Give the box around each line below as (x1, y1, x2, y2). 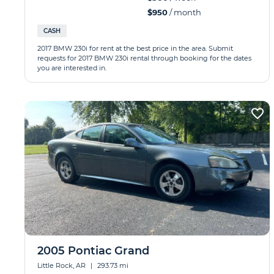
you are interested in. (37, 64, 106, 72)
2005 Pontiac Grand (37, 244, 149, 257)
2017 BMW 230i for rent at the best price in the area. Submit (37, 44, 233, 53)
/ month (167, 7, 201, 17)
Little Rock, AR (37, 261, 87, 270)
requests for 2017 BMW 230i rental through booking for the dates (37, 54, 251, 62)
